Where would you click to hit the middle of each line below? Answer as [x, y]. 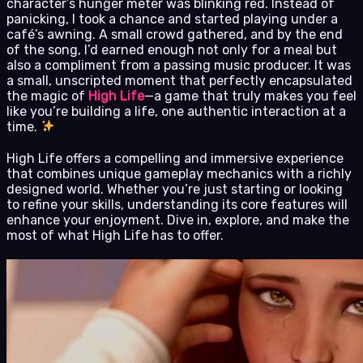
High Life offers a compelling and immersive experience [175, 158]
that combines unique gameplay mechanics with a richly [179, 173]
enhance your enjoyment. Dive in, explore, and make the [178, 220]
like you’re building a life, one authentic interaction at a [176, 111]
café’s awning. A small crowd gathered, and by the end [175, 34]
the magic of [47, 96]
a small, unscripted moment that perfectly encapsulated [179, 80]
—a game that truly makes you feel [250, 96]
